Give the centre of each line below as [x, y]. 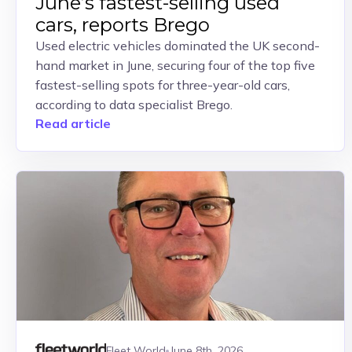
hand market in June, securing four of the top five [175, 65]
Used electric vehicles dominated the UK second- [178, 46]
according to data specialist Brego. [134, 104]
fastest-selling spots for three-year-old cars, [163, 85]
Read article [73, 123]
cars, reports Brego [123, 25]
